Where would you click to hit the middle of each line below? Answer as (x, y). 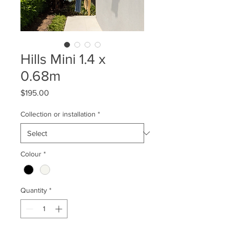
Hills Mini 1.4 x (63, 59)
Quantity (34, 190)
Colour (31, 154)
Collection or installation (58, 114)
